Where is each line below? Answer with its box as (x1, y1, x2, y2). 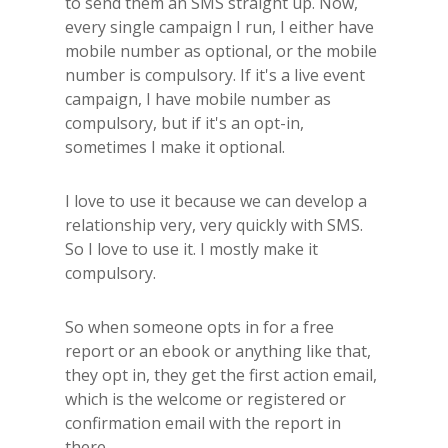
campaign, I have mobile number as (65, 87, 331, 110)
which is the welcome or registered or (65, 387, 346, 410)
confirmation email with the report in (65, 411, 341, 434)
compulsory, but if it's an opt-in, (65, 111, 304, 134)
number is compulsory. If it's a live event (65, 63, 365, 86)
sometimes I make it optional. (65, 135, 285, 158)
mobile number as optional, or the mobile (65, 39, 377, 62)
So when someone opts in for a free (65, 315, 334, 338)
